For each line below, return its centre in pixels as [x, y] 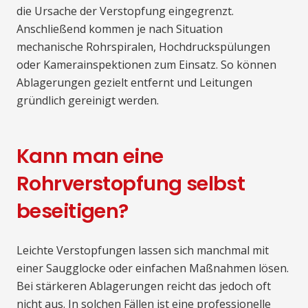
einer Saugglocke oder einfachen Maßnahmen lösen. [153, 268]
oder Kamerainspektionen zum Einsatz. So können [146, 65]
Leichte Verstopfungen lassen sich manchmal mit [143, 251]
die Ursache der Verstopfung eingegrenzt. [125, 11]
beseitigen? [73, 211]
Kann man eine [90, 156]
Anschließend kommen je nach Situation [120, 29]
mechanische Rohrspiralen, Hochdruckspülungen [143, 47]
